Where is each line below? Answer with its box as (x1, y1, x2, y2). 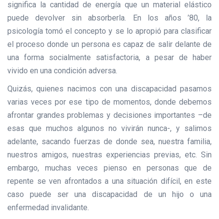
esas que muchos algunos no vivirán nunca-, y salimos (7, 124, 212, 133)
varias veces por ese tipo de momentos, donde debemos (7, 97, 212, 107)
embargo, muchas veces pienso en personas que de (7, 163, 212, 173)
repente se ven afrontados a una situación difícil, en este (7, 176, 212, 186)
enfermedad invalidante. (7, 203, 89, 213)
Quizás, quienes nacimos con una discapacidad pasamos (7, 84, 212, 94)
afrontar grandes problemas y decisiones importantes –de (7, 110, 212, 120)
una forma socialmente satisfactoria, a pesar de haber (7, 53, 212, 63)
